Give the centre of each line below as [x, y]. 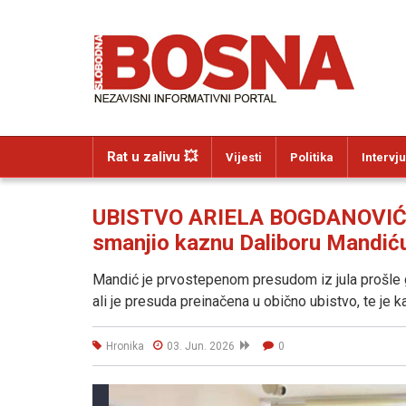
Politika [312, 157]
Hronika [125, 346]
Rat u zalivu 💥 [152, 157]
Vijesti [244, 157]
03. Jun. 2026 [203, 346]
